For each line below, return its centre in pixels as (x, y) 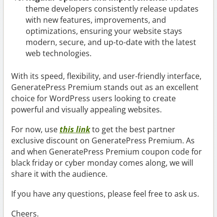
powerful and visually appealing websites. (86, 110)
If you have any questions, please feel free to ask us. (105, 194)
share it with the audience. (59, 174)
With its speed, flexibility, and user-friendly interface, (106, 76)
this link (75, 130)
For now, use (35, 130)
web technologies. (58, 54)
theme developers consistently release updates (112, 9)
